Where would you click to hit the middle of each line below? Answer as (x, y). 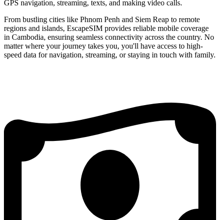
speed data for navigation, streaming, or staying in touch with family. (110, 55)
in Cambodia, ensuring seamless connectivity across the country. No (109, 37)
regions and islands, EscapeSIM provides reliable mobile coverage (106, 28)
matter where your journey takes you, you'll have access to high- (103, 46)
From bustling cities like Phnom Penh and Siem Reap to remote (102, 19)
